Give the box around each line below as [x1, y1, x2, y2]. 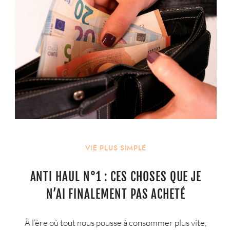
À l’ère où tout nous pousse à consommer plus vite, [25, 217, 207, 228]
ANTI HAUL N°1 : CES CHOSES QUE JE [30, 169, 202, 184]
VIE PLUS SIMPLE [85, 143, 146, 154]
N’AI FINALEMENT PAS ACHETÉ [46, 186, 185, 202]
